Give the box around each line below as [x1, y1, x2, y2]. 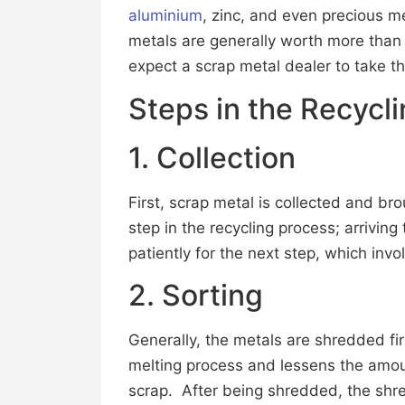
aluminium [128, 6, 202, 25]
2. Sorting [128, 277, 263, 313]
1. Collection [128, 139, 296, 175]
